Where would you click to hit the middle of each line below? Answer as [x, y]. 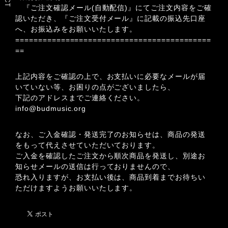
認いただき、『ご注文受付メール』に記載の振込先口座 [110, 18]
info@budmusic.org [51, 108]
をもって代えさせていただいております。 [88, 145]
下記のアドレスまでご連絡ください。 [80, 98]
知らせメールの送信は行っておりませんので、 [95, 166]
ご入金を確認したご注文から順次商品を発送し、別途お [111, 156]
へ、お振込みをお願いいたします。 [76, 29]
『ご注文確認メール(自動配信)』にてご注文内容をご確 [113, 8]
